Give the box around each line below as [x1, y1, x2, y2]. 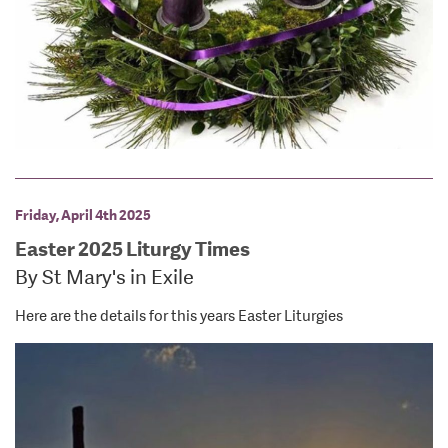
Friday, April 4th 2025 [15, 206, 151, 223]
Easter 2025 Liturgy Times [15, 236, 250, 261]
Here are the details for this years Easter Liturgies [15, 306, 343, 325]
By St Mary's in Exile [15, 265, 194, 289]
